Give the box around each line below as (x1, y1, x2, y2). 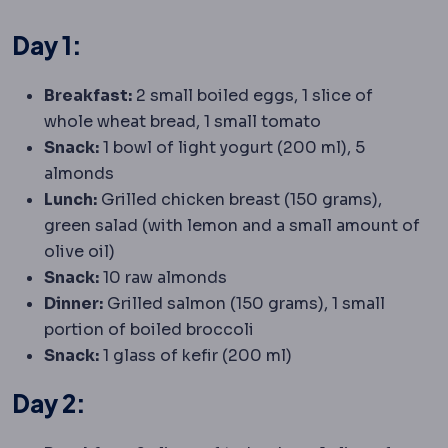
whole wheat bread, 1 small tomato (44, 110, 321, 132)
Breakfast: (44, 84, 132, 106)
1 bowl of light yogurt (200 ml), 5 (99, 136, 365, 158)
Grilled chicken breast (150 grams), (97, 188, 382, 210)
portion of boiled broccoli (44, 318, 254, 340)
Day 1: (12, 29, 82, 60)
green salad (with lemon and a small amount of (44, 214, 420, 236)
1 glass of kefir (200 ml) (99, 344, 292, 366)
